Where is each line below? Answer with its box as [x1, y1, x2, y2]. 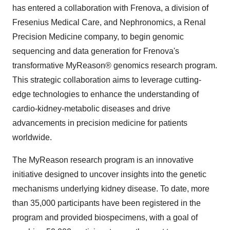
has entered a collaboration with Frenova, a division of [12, 4, 208, 12]
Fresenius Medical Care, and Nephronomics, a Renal [12, 18, 206, 27]
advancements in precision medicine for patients [12, 119, 187, 127]
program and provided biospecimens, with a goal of [12, 213, 198, 222]
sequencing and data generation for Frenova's [12, 47, 179, 55]
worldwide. [12, 133, 52, 142]
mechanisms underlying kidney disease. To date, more [12, 184, 209, 193]
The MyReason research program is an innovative [12, 156, 194, 164]
